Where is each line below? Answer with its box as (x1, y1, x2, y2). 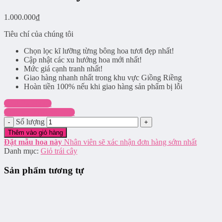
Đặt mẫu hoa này (4, 137, 62, 146)
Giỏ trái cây (41, 146, 77, 155)
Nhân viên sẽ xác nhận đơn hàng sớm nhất (64, 137, 197, 146)
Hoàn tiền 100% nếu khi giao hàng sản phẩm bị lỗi (24, 82, 182, 91)
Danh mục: (4, 146, 41, 155)
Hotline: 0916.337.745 (4, 108, 75, 116)
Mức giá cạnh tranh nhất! (24, 64, 103, 73)
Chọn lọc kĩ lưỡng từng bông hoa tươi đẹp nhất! (24, 46, 174, 55)
